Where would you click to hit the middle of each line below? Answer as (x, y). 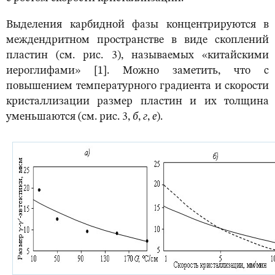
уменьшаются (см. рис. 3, (69, 117)
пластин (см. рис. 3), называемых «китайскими (137, 56)
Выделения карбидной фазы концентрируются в (137, 25)
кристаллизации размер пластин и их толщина (137, 102)
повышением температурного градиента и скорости (137, 86)
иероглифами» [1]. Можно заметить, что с (137, 71)
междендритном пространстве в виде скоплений (137, 40)
